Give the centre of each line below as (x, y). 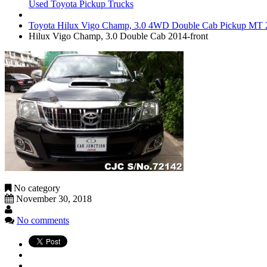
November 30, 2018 (54, 198)
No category (36, 188)
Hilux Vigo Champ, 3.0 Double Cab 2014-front (118, 36)
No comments (43, 220)
